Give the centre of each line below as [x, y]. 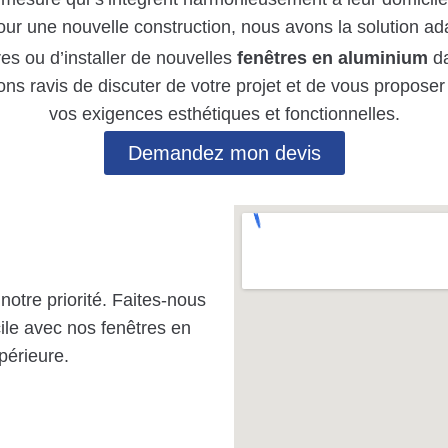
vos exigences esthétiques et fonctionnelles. [224, 113]
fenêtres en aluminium [332, 57]
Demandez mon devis [224, 152]
